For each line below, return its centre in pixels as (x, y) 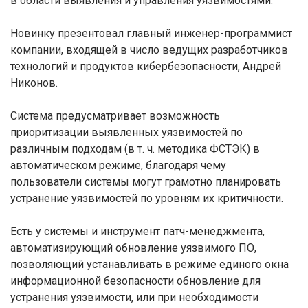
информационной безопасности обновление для (135, 281)
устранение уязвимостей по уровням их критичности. (147, 198)
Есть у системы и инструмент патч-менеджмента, (137, 231)
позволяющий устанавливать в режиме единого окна (150, 264)
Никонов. (34, 83)
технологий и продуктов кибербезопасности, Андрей (146, 66)
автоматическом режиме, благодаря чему (118, 165)
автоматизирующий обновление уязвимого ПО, (133, 248)
